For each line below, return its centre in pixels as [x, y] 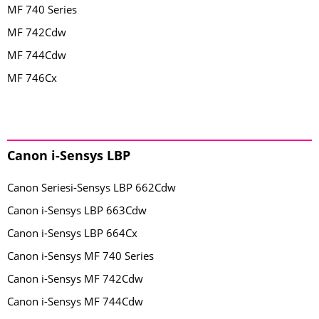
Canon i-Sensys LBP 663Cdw [77, 210]
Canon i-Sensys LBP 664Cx [72, 233]
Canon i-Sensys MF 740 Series [80, 256]
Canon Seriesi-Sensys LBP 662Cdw [91, 187]
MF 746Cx [32, 78]
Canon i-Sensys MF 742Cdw [75, 278]
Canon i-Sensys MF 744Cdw [75, 301]
